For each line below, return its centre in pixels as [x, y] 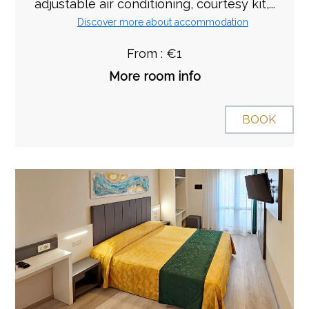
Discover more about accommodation [163, 22]
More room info [154, 77]
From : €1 [154, 54]
